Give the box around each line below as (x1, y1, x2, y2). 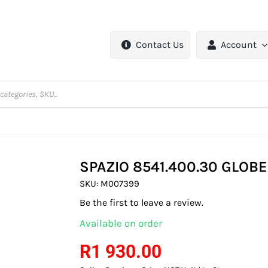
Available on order (80, 217, 163, 230)
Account (221, 39, 257, 51)
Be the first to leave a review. (80, 197, 204, 209)
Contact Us (136, 39, 184, 51)
